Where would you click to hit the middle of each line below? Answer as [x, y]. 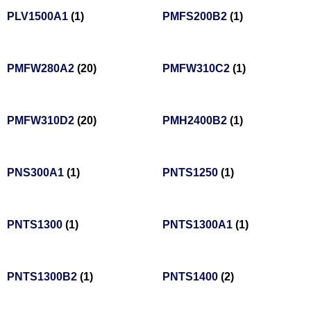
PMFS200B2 [196, 17]
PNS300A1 [37, 173]
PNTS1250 [192, 173]
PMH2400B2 [196, 121]
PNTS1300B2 [43, 277]
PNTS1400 [192, 277]
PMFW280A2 [42, 69]
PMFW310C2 [197, 69]
